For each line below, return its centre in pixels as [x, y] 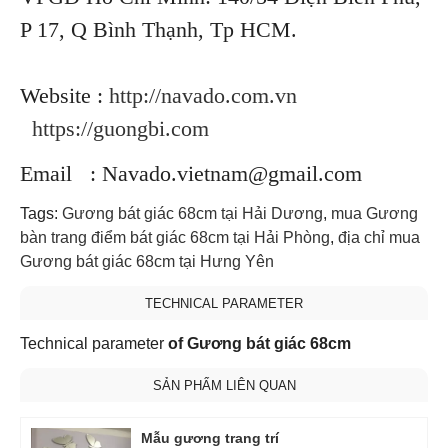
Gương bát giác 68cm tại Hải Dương [192, 213]
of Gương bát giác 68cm [259, 343]
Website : [64, 95]
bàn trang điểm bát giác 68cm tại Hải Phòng [175, 237]
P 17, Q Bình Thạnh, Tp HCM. [158, 29]
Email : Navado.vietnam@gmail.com [191, 173]
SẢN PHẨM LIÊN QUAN [224, 385]
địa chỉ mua [379, 237]
